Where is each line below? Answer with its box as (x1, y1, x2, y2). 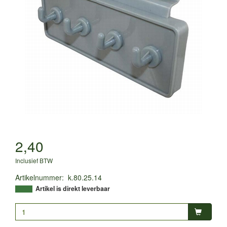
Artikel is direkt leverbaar (35, 183, 110, 193)
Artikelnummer (15, 172, 62, 182)
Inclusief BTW (15, 156, 53, 165)
